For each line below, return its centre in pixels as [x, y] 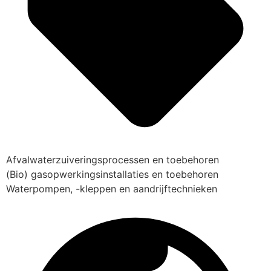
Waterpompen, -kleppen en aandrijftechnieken [112, 189]
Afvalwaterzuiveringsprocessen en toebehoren [113, 160]
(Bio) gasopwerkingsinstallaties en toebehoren [112, 174]
